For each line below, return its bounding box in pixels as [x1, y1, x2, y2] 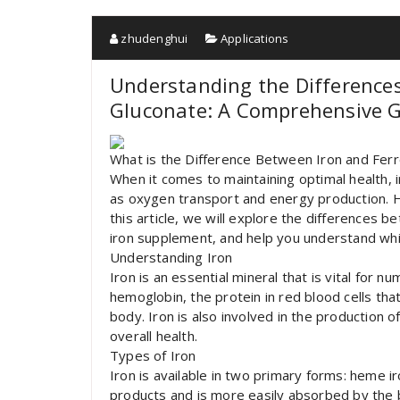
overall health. [110, 327, 197, 345]
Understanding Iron [110, 248, 233, 266]
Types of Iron [110, 346, 196, 364]
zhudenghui [118, 30, 188, 46]
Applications [221, 30, 289, 46]
